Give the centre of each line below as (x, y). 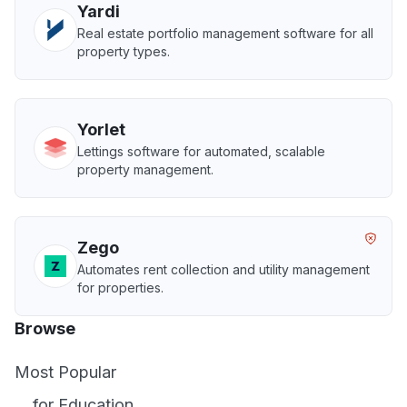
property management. (145, 169)
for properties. (120, 288)
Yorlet (101, 129)
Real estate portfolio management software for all (225, 33)
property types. (124, 51)
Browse (45, 328)
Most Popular (65, 372)
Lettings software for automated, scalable (201, 151)
